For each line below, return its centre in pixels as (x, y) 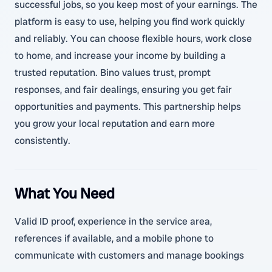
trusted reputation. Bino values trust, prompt (113, 73)
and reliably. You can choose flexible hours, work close (133, 39)
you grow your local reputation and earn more (115, 124)
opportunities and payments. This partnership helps (128, 107)
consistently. (42, 141)
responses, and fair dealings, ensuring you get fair (123, 90)
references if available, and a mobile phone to (114, 238)
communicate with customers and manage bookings (129, 255)
